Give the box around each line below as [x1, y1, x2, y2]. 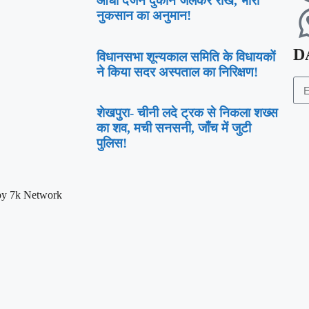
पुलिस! [97, 136, 127, 150]
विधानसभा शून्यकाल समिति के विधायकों [97, 49, 275, 64]
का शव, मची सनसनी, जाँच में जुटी [97, 121, 251, 135]
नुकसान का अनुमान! [97, 8, 191, 23]
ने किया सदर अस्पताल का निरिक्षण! [97, 64, 258, 79]
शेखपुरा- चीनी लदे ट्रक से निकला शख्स [97, 106, 278, 120]
